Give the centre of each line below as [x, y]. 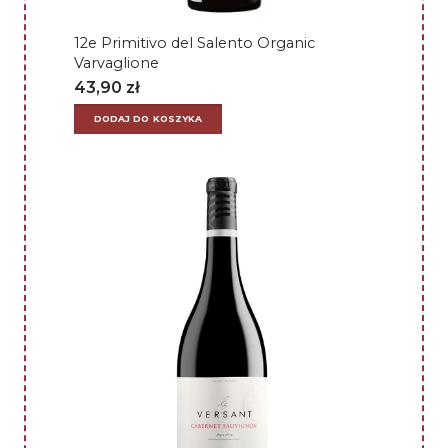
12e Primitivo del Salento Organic [194, 42]
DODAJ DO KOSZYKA [148, 118]
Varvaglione [116, 62]
